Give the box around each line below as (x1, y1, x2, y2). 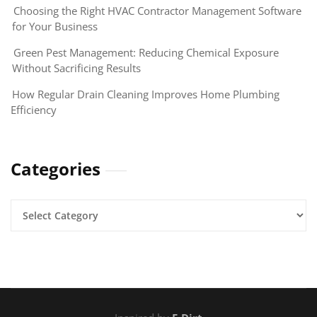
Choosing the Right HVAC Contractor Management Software (13, 4, 301, 18)
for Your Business (12, 19, 98, 34)
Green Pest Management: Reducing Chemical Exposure (13, 45, 279, 60)
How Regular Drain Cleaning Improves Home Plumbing (12, 87, 279, 102)
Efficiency (11, 103, 57, 117)
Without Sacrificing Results (12, 61, 141, 76)
